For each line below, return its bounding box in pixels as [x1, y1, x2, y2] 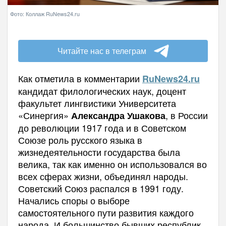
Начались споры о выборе [18, 194, 130, 207]
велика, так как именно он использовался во [18, 157, 207, 171]
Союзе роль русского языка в [18, 133, 142, 147]
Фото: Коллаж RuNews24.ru [10, 10, 80, 18]
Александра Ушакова [71, 109, 165, 123]
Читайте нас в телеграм [57, 45, 146, 57]
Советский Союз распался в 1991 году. [18, 182, 184, 195]
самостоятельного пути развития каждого [18, 206, 194, 219]
